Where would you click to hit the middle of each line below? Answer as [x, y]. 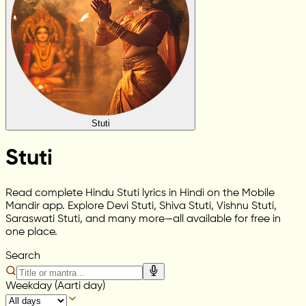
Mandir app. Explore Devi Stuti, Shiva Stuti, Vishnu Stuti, [141, 206]
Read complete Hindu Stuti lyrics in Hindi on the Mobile [140, 193]
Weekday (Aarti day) [55, 286]
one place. [31, 232]
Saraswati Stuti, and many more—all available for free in [143, 219]
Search [23, 256]
